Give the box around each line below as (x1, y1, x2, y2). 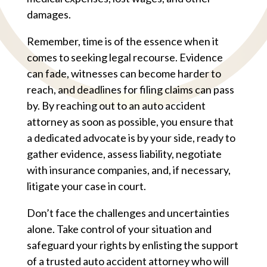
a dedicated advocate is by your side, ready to (27, 131, 235, 144)
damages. (27, 7, 71, 21)
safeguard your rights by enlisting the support (27, 238, 238, 252)
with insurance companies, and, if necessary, (27, 163, 231, 176)
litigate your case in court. (27, 179, 146, 193)
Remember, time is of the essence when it (27, 34, 219, 48)
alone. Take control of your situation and (27, 222, 212, 235)
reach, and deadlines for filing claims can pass (27, 82, 234, 96)
